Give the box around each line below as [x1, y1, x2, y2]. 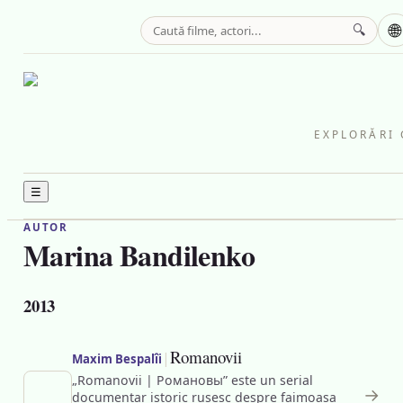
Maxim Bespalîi [71, 350, 162, 367]
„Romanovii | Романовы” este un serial [71, 371, 313, 389]
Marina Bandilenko [22, 234, 255, 276]
